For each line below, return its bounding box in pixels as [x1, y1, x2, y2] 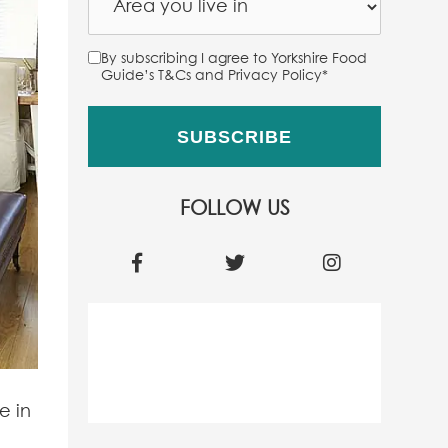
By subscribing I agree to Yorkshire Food [101, 52, 368, 66]
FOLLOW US [179, 199, 290, 219]
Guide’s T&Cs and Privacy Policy [101, 69, 323, 83]
